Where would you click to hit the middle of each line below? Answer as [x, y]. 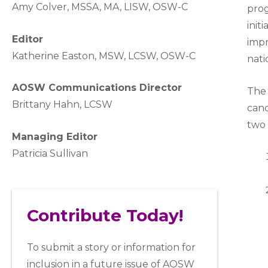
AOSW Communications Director [97, 88]
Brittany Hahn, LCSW [62, 105]
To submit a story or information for [111, 248]
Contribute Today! [105, 216]
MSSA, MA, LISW [110, 7]
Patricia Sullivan [50, 153]
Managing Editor [55, 136]
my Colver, [45, 7]
